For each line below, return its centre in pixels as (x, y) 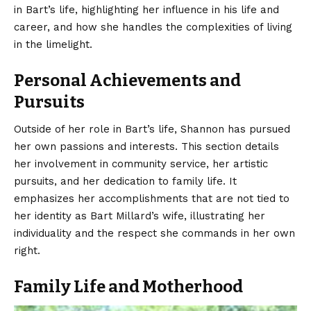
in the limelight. (53, 44)
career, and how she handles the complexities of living (153, 27)
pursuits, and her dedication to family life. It (125, 181)
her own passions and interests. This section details (146, 146)
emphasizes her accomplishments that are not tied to (152, 198)
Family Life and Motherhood (128, 286)
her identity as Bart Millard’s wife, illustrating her (140, 216)
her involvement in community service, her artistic (141, 163)
